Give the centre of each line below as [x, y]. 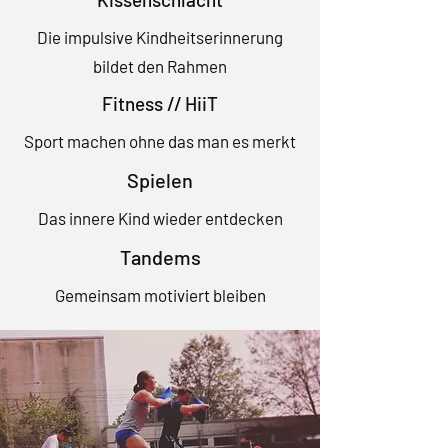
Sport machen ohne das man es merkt [160, 141]
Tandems [160, 257]
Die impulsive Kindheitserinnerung [160, 37]
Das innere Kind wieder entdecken [160, 218]
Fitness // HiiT [160, 103]
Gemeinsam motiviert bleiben [160, 295]
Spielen [160, 180]
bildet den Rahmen [160, 66]
